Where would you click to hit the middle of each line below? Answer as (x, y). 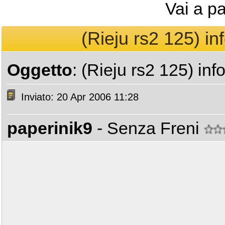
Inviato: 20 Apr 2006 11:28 (78, 97)
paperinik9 (50, 128)
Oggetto (40, 70)
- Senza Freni (150, 128)
